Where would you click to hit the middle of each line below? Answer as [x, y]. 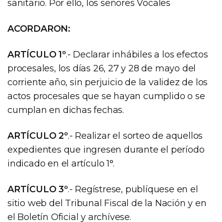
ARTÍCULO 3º [38, 189]
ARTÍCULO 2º [38, 136]
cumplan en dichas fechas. [66, 110]
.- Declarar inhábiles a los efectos [137, 54]
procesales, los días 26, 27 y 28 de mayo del [102, 68]
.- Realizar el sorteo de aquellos [135, 136]
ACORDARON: [39, 28]
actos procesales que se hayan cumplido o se [106, 96]
